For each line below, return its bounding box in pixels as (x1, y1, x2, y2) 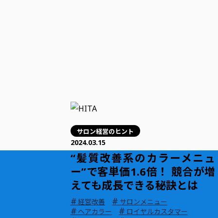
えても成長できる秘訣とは (70, 178, 198, 193)
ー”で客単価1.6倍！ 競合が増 (70, 164, 216, 179)
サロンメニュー (119, 197, 167, 207)
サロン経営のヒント (76, 126, 134, 136)
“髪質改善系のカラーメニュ (70, 150, 216, 165)
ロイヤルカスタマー (126, 207, 188, 217)
